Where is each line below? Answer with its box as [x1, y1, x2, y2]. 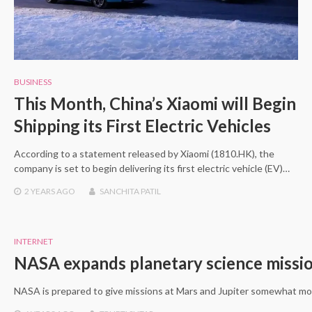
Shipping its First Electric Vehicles [14, 116, 271, 136]
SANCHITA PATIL [100, 186, 161, 197]
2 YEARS [24, 186, 55, 197]
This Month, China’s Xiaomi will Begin [14, 93, 296, 114]
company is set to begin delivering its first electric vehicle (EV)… [14, 162, 290, 175]
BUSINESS [14, 77, 52, 88]
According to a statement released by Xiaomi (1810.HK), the [14, 148, 274, 160]
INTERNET [14, 236, 53, 247]
